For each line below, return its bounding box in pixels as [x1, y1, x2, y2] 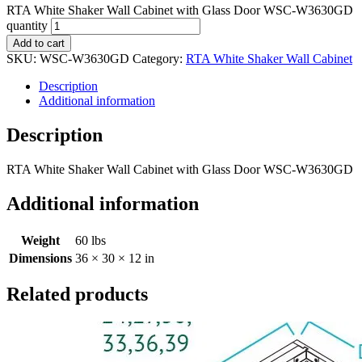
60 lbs [75, 233, 106, 247]
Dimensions [9, 250, 72, 265]
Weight [21, 233, 60, 247]
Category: [133, 51, 186, 65]
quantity [6, 18, 48, 32]
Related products [6, 284, 148, 305]
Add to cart [13, 36, 65, 49]
